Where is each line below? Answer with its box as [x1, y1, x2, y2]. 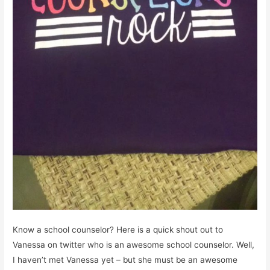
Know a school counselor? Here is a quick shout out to [13, 224, 224, 234]
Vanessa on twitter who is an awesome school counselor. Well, [13, 239, 255, 250]
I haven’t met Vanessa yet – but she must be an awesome [13, 254, 238, 265]
